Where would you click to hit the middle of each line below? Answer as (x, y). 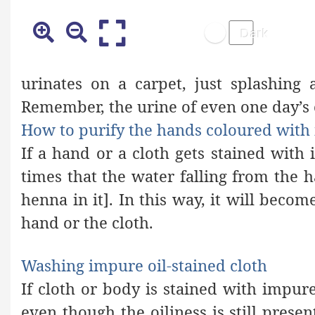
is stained (182, 288)
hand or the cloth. (87, 222)
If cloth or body (84, 288)
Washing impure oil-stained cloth (144, 265)
